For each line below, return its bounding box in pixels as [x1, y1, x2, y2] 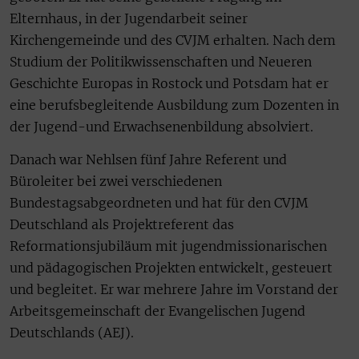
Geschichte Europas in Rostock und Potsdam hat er [10, 75, 329, 91]
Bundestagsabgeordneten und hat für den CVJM [10, 195, 309, 212]
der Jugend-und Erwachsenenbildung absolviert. [10, 118, 313, 135]
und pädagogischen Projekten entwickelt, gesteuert [10, 260, 333, 276]
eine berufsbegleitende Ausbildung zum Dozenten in [10, 96, 339, 113]
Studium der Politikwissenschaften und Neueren [10, 53, 312, 70]
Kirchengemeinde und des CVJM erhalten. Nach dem [10, 31, 336, 48]
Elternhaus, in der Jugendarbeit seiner [10, 10, 248, 26]
